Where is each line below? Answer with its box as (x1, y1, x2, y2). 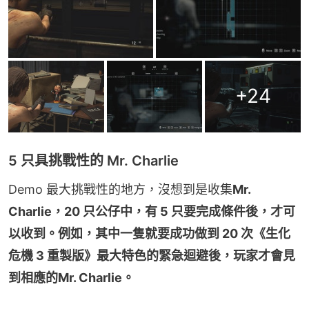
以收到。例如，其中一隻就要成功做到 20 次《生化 (8, 226, 290, 241)
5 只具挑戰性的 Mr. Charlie (8, 152, 179, 169)
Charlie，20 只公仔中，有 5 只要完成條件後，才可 (8, 203, 295, 219)
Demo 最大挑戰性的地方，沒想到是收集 (8, 181, 232, 197)
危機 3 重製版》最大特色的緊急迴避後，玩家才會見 (8, 248, 295, 263)
